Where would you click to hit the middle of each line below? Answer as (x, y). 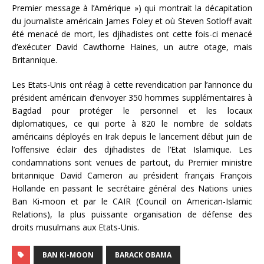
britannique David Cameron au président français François (132, 175)
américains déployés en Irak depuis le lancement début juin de (132, 136)
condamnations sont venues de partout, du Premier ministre (132, 162)
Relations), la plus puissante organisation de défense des (132, 214)
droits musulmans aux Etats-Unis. (75, 227)
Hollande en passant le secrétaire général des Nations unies (132, 188)
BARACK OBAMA (143, 255)
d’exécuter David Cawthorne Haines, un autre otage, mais (132, 47)
